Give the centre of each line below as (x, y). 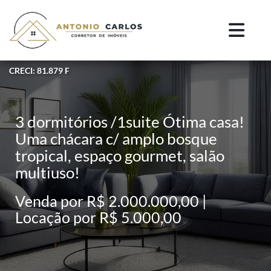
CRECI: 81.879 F (39, 70)
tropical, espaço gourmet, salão (120, 155)
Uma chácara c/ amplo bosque (116, 139)
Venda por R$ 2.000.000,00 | (111, 201)
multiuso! (47, 172)
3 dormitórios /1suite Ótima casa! (130, 122)
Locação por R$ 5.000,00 (98, 217)
